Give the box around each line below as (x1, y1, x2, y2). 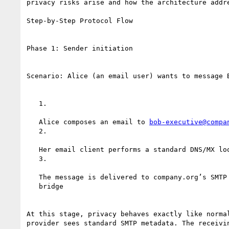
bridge (27, 182, 39, 190)
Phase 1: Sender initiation (27, 44, 133, 52)
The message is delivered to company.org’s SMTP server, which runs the (27, 173, 39, 181)
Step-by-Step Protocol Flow (27, 16, 133, 25)
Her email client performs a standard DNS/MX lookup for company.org (27, 145, 39, 153)
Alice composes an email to (39, 118, 149, 126)
